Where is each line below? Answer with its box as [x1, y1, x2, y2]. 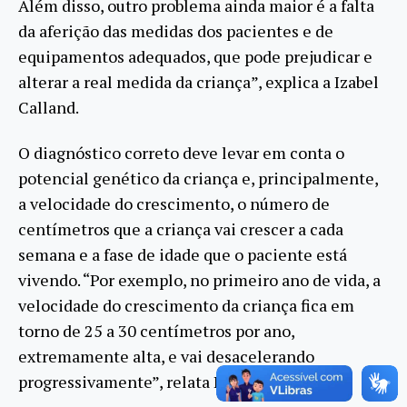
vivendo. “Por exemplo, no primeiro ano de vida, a [18, 269, 381, 292]
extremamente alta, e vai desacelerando [18, 345, 314, 368]
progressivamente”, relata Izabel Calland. [18, 371, 323, 393]
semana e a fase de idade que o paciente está [18, 243, 347, 266]
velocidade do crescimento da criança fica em [18, 294, 354, 317]
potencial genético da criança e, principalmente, [18, 167, 378, 190]
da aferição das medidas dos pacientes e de [18, 19, 333, 42]
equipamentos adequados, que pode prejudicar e [18, 45, 372, 67]
